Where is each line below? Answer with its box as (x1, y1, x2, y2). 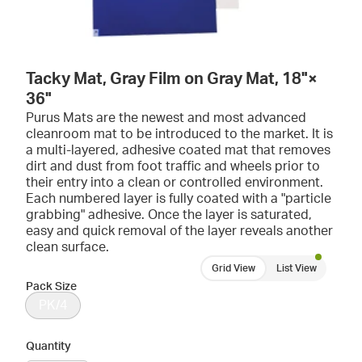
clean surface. (26, 241, 109, 254)
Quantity (26, 341, 71, 352)
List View (276, 263, 317, 273)
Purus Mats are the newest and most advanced (26, 112, 306, 124)
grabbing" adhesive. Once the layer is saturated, (26, 208, 312, 221)
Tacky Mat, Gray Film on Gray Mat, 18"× (26, 71, 318, 87)
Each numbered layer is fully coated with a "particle (26, 192, 331, 205)
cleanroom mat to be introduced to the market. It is (26, 128, 333, 141)
